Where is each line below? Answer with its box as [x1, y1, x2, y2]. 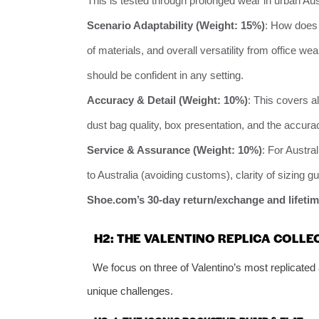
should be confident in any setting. [87, 69, 244, 82]
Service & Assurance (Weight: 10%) [87, 144, 262, 157]
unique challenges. [87, 284, 173, 297]
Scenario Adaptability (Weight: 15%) [87, 19, 265, 32]
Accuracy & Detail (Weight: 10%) [87, 94, 248, 107]
